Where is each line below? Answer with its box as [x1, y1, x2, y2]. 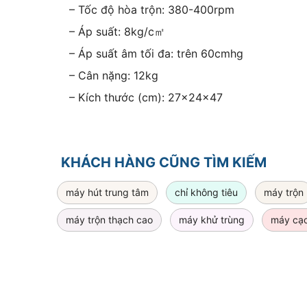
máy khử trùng [179, 214, 245, 226]
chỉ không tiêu [175, 186, 238, 199]
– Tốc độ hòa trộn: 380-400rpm [69, 3, 234, 17]
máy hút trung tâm [66, 186, 149, 199]
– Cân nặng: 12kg [69, 69, 158, 83]
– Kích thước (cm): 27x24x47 [69, 90, 223, 105]
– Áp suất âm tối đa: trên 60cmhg [69, 47, 243, 61]
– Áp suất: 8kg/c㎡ [69, 25, 165, 39]
